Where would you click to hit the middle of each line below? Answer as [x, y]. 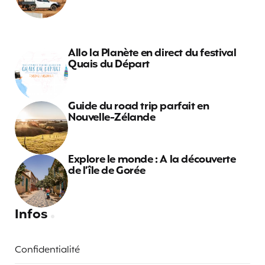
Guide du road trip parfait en [139, 107]
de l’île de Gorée [107, 171]
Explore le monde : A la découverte [152, 160]
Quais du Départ [109, 65]
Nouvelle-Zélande [112, 118]
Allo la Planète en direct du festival [152, 54]
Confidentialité [47, 251]
